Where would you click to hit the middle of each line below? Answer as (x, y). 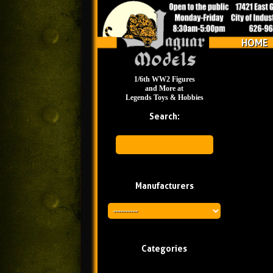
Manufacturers (164, 186)
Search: (164, 116)
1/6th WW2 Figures (164, 79)
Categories (164, 249)
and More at (164, 88)
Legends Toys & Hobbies (164, 97)
